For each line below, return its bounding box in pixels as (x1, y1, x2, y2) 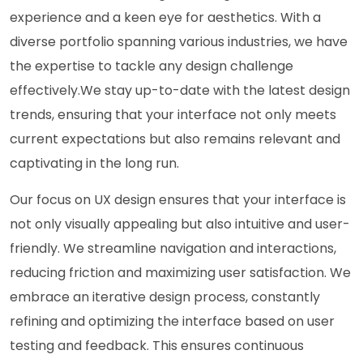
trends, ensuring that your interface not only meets (10, 105, 336, 124)
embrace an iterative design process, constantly (10, 287, 320, 306)
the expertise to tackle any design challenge (10, 56, 293, 75)
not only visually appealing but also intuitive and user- (10, 214, 350, 233)
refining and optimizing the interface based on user (10, 311, 335, 331)
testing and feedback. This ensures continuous (10, 335, 304, 355)
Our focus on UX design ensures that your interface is (10, 190, 346, 209)
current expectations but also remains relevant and (10, 129, 340, 148)
